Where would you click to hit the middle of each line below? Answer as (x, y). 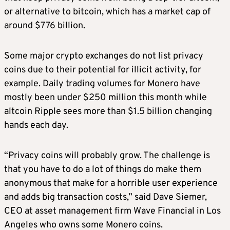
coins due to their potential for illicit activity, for (103, 70)
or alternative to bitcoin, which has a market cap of (107, 12)
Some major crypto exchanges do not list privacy (104, 56)
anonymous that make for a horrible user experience (111, 184)
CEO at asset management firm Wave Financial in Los (112, 212)
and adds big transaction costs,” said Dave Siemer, (106, 198)
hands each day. (36, 126)
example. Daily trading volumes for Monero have (102, 84)
